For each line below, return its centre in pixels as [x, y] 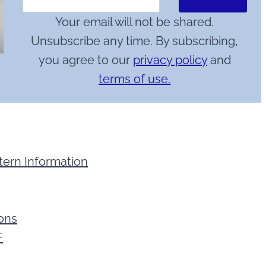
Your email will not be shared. [135, 22]
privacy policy [170, 60]
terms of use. [135, 79]
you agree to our [85, 60]
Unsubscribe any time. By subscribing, [135, 41]
